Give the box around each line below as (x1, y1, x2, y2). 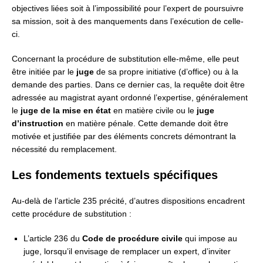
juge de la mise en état (21, 106, 111, 116)
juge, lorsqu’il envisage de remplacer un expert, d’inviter (23, 247, 231, 257)
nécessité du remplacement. (12, 144, 117, 154)
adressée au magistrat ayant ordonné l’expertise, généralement (12, 93, 248, 103)
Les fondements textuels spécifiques (12, 168, 218, 182)
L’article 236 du (23, 234, 82, 244)
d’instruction (12, 119, 63, 129)
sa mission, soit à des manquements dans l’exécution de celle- (12, 16, 244, 26)
